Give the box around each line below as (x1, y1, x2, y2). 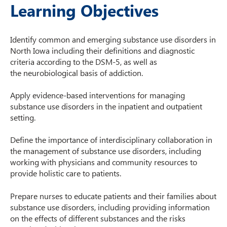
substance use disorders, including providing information (10, 201, 210, 212)
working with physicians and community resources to (10, 157, 197, 168)
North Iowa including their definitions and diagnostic (10, 45, 195, 56)
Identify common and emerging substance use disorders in (10, 33, 216, 45)
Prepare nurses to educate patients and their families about (10, 190, 216, 201)
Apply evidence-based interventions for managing (10, 90, 185, 101)
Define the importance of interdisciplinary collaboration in (10, 134, 212, 145)
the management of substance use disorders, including (10, 145, 201, 157)
